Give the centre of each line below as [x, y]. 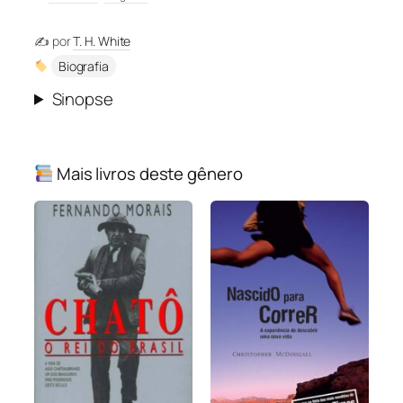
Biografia [83, 66]
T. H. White [102, 40]
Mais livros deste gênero [148, 173]
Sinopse [82, 99]
